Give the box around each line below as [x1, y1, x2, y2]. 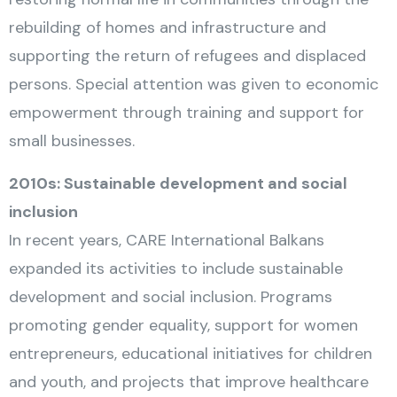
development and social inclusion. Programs [9, 286, 332, 307]
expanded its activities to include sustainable [9, 258, 343, 279]
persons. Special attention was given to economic [9, 74, 378, 95]
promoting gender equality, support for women [9, 315, 358, 336]
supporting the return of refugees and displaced [9, 45, 366, 66]
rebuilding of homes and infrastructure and [9, 17, 326, 38]
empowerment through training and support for [9, 102, 364, 123]
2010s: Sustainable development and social [9, 173, 347, 194]
